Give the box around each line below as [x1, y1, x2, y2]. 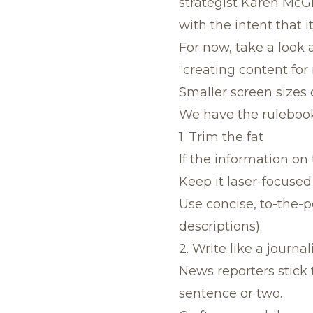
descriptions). [179, 219, 262, 234]
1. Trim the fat [179, 129, 263, 145]
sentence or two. [179, 286, 282, 301]
